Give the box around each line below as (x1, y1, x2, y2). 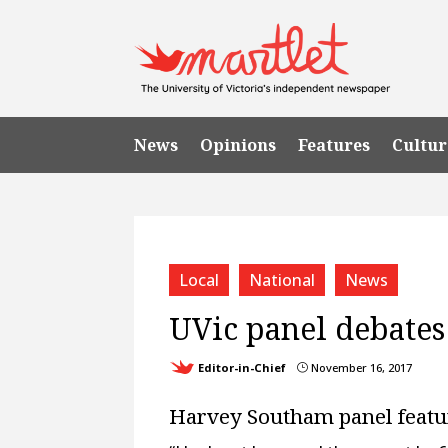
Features (298, 133, 371, 156)
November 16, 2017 (308, 359, 413, 375)
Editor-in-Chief (198, 359, 287, 375)
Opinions (200, 133, 277, 156)
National (249, 268, 316, 291)
